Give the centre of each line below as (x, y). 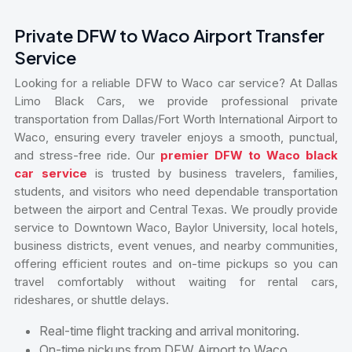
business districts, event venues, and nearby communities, (176, 245)
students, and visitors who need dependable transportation (176, 191)
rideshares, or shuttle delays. (92, 299)
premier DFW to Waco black (249, 155)
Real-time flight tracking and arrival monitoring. (169, 330)
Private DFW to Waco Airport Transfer (169, 35)
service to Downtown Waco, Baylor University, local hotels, (176, 227)
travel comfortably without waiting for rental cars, (176, 281)
